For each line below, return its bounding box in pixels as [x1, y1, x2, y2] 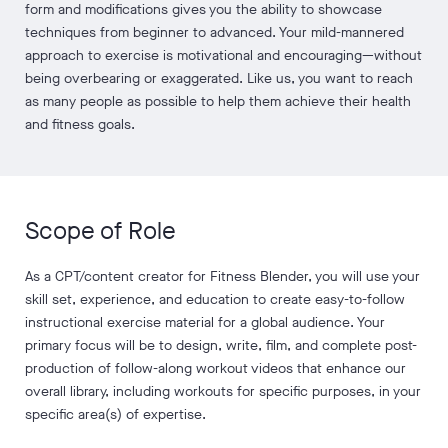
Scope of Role [25, 215, 176, 247]
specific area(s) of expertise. [25, 405, 206, 424]
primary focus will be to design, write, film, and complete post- [25, 336, 417, 355]
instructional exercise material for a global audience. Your [25, 313, 385, 332]
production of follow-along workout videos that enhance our [25, 359, 406, 378]
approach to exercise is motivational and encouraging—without [25, 46, 422, 65]
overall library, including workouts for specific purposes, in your [25, 382, 421, 401]
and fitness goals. [25, 115, 135, 134]
